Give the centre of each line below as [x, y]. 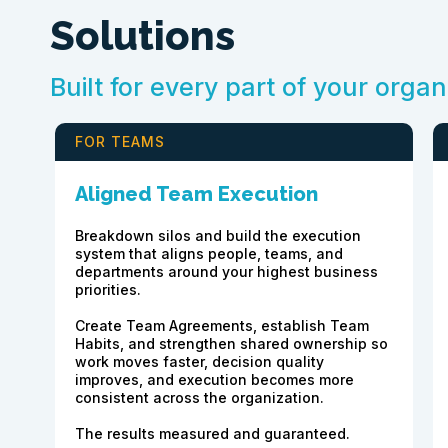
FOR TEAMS [120, 142]
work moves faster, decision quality [199, 362]
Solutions [142, 36]
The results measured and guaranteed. [212, 434]
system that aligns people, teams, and [209, 254]
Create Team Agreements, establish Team [222, 326]
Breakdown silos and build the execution [218, 236]
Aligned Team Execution [196, 194]
